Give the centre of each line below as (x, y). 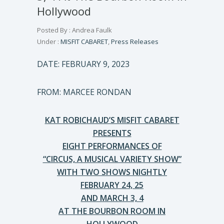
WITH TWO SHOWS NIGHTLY (112, 172)
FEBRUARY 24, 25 (112, 185)
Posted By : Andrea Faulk (74, 30)
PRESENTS (112, 133)
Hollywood (64, 11)
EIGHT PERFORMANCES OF (112, 146)
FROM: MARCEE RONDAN (84, 92)
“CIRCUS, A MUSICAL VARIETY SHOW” (112, 159)
